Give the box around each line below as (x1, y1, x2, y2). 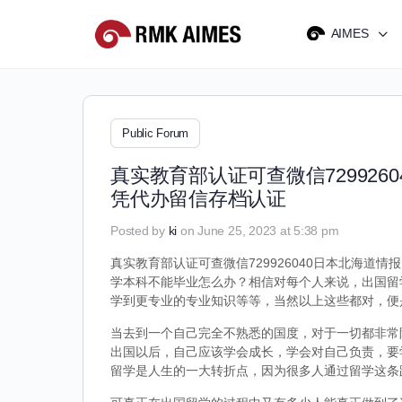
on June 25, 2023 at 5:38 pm (179, 223, 339, 238)
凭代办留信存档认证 (110, 188, 286, 210)
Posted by (110, 223, 169, 238)
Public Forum (122, 127, 189, 140)
